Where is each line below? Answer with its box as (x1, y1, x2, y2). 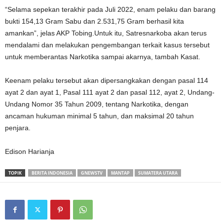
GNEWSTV (81, 170, 103, 176)
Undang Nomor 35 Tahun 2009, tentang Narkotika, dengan (5, 100, 188, 108)
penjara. (5, 124, 31, 132)
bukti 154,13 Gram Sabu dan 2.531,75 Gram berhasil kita (5, 17, 184, 25)
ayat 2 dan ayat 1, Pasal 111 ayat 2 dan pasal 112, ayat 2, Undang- (5, 88, 215, 96)
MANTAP (111, 170, 130, 176)
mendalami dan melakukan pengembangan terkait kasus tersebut (5, 41, 210, 49)
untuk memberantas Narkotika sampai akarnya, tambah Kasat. (5, 53, 200, 61)
